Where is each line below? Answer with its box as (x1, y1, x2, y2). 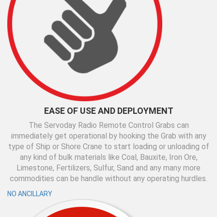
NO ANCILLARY (7, 190, 52, 198)
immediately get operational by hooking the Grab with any (11, 131, 206, 140)
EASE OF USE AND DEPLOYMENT (44, 106, 173, 116)
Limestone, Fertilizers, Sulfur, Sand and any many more (16, 163, 201, 172)
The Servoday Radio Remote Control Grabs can (28, 121, 189, 130)
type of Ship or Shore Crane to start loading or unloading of (8, 142, 209, 151)
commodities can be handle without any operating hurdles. (10, 174, 207, 183)
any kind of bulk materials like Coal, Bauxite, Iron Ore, (19, 153, 198, 162)
